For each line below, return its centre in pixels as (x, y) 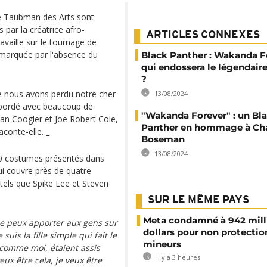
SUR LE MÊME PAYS (198, 201)
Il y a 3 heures (177, 257)
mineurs (162, 244)
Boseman (163, 139)
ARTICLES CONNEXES (203, 35)
